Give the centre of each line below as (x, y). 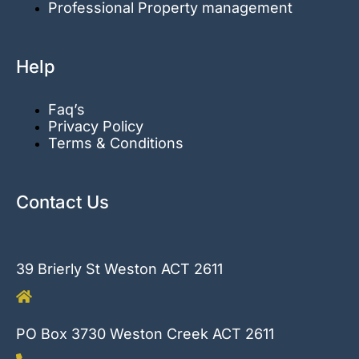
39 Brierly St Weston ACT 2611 (119, 269)
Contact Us (63, 202)
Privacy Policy (96, 127)
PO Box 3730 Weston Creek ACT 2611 (145, 334)
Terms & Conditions (116, 143)
